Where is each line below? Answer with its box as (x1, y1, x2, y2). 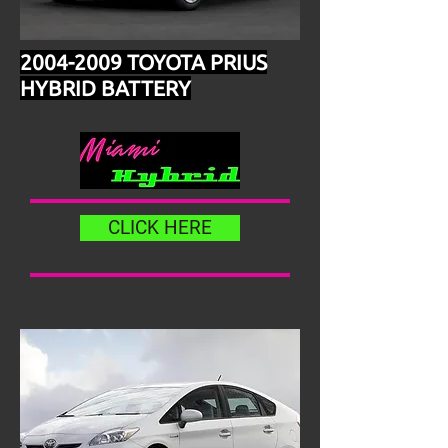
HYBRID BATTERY (20, 76, 191, 100)
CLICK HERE (108, 216, 212, 239)
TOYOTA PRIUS (122, 50, 267, 74)
